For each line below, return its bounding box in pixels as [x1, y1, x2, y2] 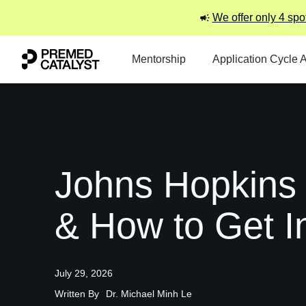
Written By [55, 288, 99, 299]
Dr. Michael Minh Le [106, 288, 192, 299]
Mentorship [132, 53, 186, 65]
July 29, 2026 [55, 268, 113, 279]
